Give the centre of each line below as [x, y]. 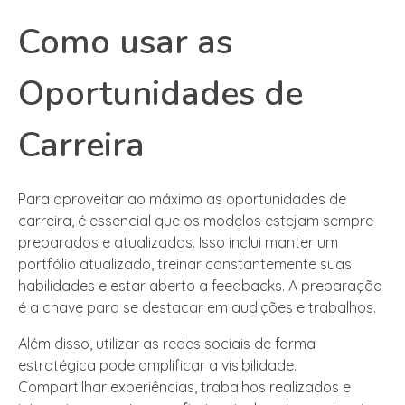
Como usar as [125, 42]
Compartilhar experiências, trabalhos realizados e [184, 386]
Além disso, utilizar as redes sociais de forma [167, 343]
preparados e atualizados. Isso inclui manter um [178, 242]
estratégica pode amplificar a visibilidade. [157, 365]
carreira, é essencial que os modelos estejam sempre [196, 220]
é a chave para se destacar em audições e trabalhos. [197, 307]
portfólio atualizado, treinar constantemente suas [185, 264]
